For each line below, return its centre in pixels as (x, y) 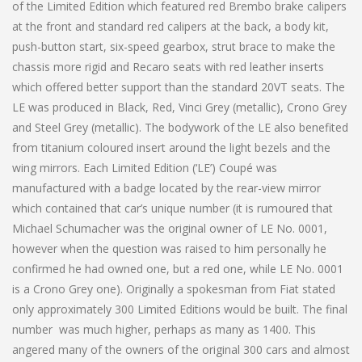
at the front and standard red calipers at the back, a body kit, (170, 26)
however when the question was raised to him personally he (169, 248)
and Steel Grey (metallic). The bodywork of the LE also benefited (180, 127)
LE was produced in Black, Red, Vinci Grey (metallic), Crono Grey (179, 107)
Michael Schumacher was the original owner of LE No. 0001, (170, 228)
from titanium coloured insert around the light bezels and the (171, 147)
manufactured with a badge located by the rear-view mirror (166, 187)
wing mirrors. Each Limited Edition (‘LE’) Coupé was (145, 167)
